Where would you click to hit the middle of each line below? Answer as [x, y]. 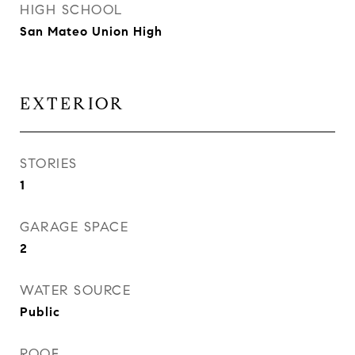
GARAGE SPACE [74, 227]
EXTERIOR [73, 104]
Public [40, 312]
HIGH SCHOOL [72, 10]
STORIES [49, 164]
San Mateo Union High [91, 31]
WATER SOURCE [75, 290]
